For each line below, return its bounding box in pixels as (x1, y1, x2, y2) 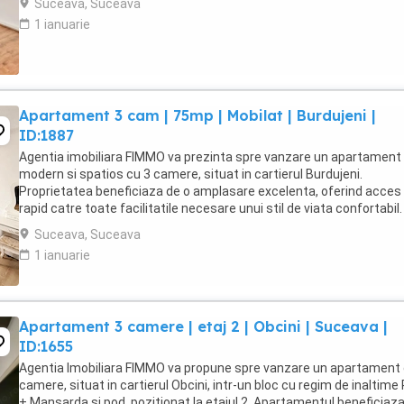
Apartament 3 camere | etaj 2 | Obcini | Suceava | (19, 317, 388, 335)
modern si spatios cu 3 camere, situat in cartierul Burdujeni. (19, 167, 363, 181)
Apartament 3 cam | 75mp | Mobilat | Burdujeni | (19, 106, 376, 124)
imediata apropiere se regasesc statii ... (19, 218, 247, 233)
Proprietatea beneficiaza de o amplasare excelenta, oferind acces (19, 184, 401, 198)
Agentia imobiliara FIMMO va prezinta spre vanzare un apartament (19, 150, 401, 164)
